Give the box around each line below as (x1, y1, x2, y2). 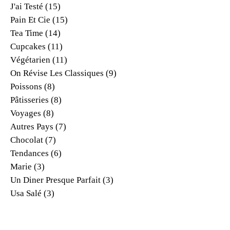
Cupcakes (10, 41, 46, 51)
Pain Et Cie (10, 14, 50, 25)
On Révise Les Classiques (10, 68, 104, 78)
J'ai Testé (10, 1, 43, 11)
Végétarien (10, 54, 50, 65)
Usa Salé (10, 188, 42, 198)
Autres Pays (10, 121, 53, 131)
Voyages (10, 108, 41, 118)
